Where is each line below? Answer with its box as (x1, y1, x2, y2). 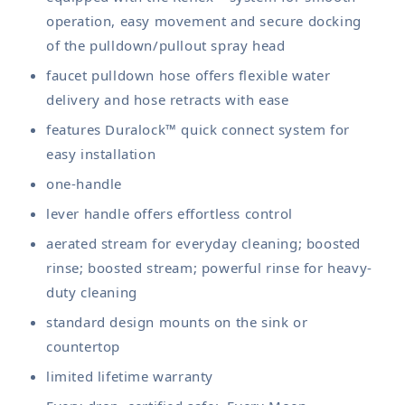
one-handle (46, 174, 122, 193)
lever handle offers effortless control (46, 203, 293, 222)
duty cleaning (46, 282, 137, 301)
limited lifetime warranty (46, 366, 213, 385)
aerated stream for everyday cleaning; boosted (46, 233, 362, 252)
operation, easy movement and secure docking (46, 11, 362, 30)
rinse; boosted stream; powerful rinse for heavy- (46, 258, 372, 277)
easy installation (46, 144, 156, 163)
